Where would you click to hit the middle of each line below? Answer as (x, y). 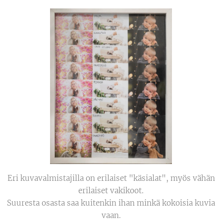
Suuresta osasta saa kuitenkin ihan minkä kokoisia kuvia (111, 203)
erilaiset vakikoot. (111, 190)
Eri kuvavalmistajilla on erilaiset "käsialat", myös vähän (111, 178)
